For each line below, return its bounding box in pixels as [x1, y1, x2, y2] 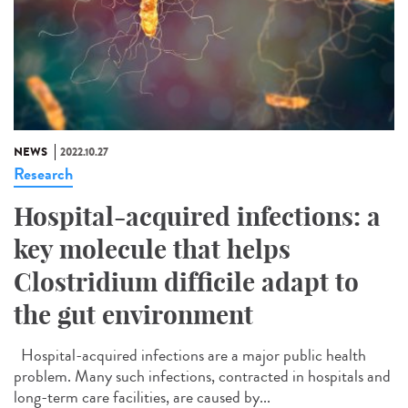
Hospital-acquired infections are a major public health [14, 342, 366, 367]
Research [14, 161, 73, 186]
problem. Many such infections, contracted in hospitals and [14, 363, 391, 388]
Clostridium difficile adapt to [14, 265, 359, 298]
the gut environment [14, 298, 253, 331]
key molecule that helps [14, 232, 291, 265]
